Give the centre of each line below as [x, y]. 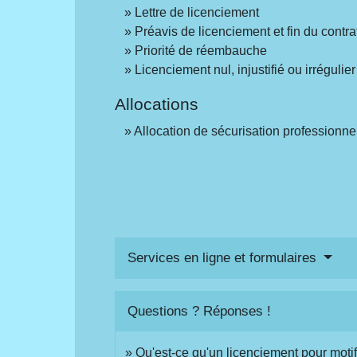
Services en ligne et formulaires [224, 258]
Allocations [157, 104]
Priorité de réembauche [201, 50]
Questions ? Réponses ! [200, 312]
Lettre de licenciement [197, 12]
